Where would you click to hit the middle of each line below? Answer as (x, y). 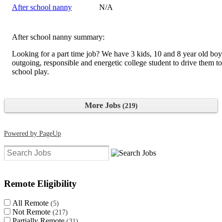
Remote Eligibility (40, 184)
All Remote (31, 203)
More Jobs (103, 105)
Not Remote (32, 212)
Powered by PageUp (32, 133)
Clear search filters (171, 165)
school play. (30, 71)
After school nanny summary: (58, 37)
